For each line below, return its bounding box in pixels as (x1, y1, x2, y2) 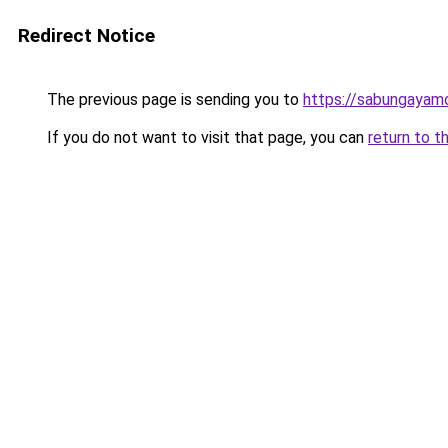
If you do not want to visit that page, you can (43, 128, 368, 147)
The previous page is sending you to (43, 90, 303, 109)
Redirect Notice (18, 24, 155, 47)
